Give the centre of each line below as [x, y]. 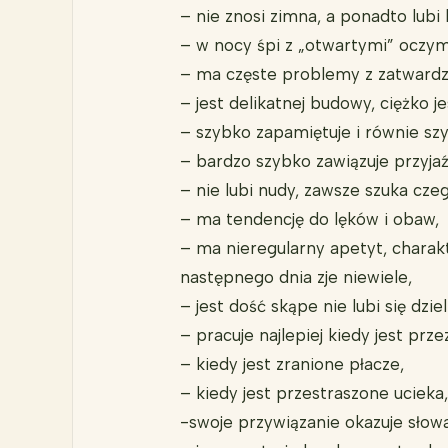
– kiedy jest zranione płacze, [291, 364]
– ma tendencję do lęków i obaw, [309, 219]
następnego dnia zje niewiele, [295, 277]
